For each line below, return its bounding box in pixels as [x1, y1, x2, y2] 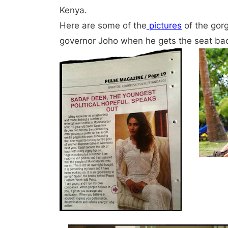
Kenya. [60, 5, 87, 15]
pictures [147, 20, 182, 31]
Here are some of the [60, 20, 147, 31]
